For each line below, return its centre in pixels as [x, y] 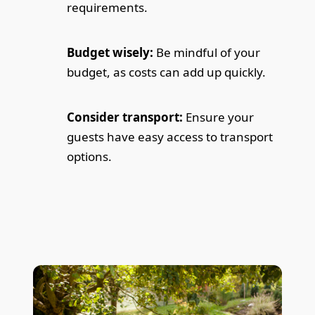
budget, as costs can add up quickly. [167, 72]
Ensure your [219, 117]
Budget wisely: [110, 53]
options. [90, 157]
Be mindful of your [207, 53]
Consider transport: [125, 117]
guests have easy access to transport [170, 137]
